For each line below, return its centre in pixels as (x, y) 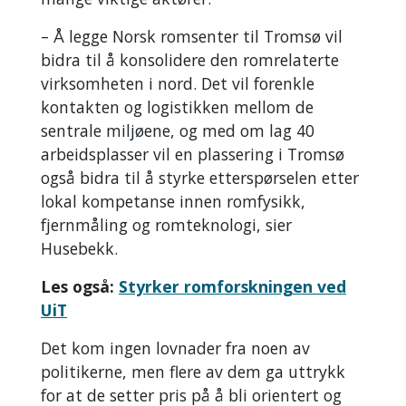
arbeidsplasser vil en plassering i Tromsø (193, 154)
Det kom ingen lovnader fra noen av (175, 348)
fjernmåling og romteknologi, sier (166, 224)
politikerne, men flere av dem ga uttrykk (193, 371)
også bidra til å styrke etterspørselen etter (200, 177)
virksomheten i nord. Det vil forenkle (178, 83)
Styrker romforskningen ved (232, 286)
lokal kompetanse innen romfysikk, (173, 201)
